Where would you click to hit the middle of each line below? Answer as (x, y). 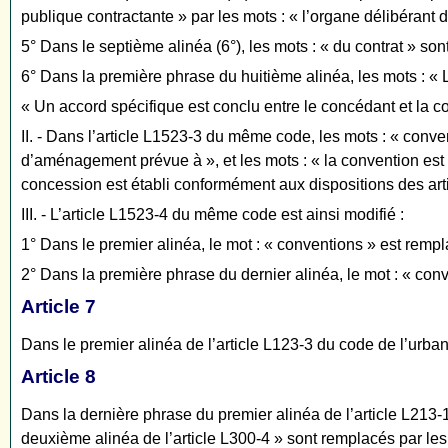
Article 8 (58, 377)
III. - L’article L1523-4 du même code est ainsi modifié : (212, 215)
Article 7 (58, 307)
